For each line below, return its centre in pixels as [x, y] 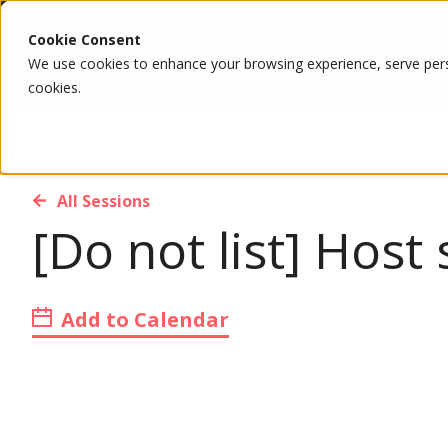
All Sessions [103, 200]
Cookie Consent [84, 39]
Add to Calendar [142, 319]
